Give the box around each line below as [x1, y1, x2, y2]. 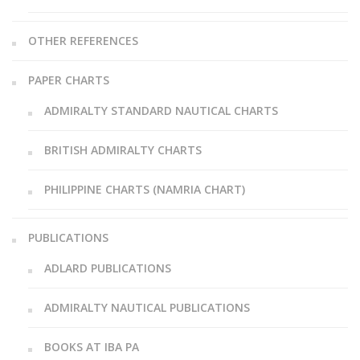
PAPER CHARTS [28, 72, 109, 88]
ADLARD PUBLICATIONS [44, 260, 171, 276]
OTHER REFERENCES [28, 32, 138, 48]
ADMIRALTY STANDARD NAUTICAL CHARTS [44, 102, 278, 118]
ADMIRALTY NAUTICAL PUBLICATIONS [44, 299, 250, 315]
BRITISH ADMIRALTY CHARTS [44, 141, 202, 157]
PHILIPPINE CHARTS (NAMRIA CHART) [44, 181, 245, 197]
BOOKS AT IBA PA [44, 338, 139, 354]
